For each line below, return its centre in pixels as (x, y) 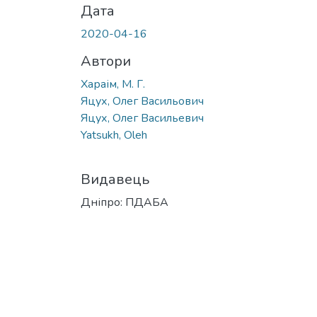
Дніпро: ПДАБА (125, 202)
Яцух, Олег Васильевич (142, 118)
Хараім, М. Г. (113, 84)
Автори (106, 61)
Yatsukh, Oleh (114, 135)
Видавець (115, 179)
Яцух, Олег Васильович (142, 101)
